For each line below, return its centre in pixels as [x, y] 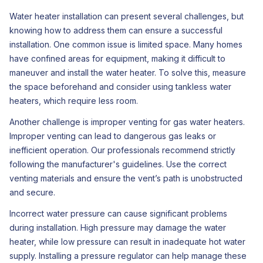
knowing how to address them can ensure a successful [116, 30]
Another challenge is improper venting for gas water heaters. [127, 122]
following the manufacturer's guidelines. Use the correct [118, 164]
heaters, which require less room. [74, 101]
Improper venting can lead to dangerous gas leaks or [113, 136]
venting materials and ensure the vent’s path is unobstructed [126, 178]
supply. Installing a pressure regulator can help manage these [128, 256]
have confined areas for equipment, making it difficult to [117, 58]
